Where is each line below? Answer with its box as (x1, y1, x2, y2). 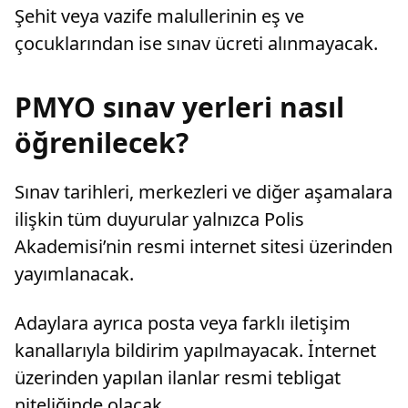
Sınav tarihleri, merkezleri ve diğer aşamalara (15, 179, 393, 205)
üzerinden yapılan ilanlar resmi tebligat (15, 365, 341, 391)
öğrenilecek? (15, 124, 189, 162)
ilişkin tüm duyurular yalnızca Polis (15, 207, 304, 232)
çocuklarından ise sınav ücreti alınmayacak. (15, 31, 378, 56)
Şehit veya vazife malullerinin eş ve (15, 4, 304, 29)
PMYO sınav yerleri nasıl (15, 88, 344, 127)
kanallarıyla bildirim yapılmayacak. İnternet (15, 338, 376, 363)
